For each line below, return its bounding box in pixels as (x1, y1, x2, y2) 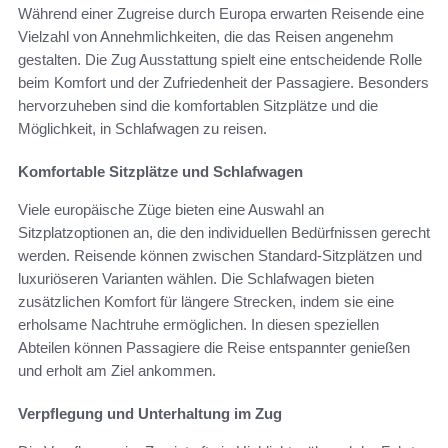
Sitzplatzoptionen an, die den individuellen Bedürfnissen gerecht (18, 224, 430, 242)
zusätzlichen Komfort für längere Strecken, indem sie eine (18, 293, 394, 311)
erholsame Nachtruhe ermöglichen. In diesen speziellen (18, 316, 379, 334)
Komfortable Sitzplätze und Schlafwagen (18, 163, 303, 181)
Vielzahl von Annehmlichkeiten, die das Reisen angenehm (18, 28, 394, 46)
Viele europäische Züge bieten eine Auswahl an (18, 201, 324, 219)
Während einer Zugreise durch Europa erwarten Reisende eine (18, 5, 424, 23)
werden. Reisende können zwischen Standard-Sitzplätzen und (18, 247, 422, 265)
